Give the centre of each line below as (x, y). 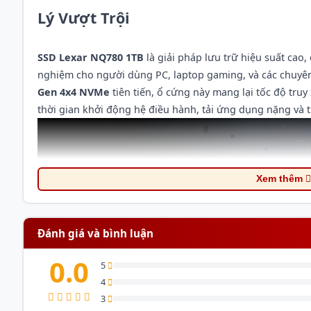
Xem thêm (281, 179)
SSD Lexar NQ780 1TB (90, 57)
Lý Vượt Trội (83, 17)
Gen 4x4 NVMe (73, 92)
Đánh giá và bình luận (95, 233)
